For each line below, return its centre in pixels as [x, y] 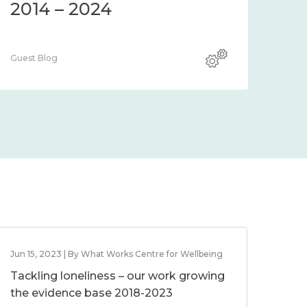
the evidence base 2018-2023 [92, 293]
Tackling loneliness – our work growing [118, 276]
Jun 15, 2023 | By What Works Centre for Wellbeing [117, 254]
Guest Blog [34, 58]
